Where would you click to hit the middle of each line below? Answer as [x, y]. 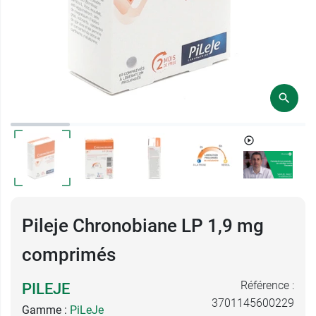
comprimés [69, 255]
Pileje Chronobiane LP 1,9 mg [143, 226]
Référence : [267, 285]
